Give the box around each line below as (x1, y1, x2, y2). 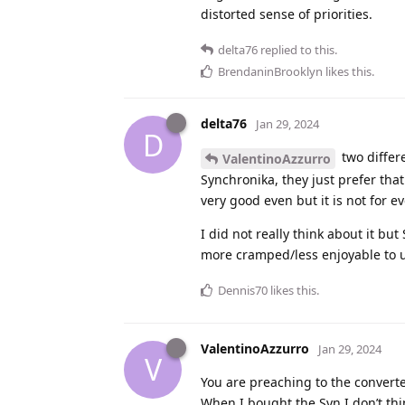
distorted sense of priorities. (201, 5, 372, 24)
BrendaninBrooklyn (218, 63, 323, 80)
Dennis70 (218, 281, 268, 298)
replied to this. (258, 42, 337, 59)
